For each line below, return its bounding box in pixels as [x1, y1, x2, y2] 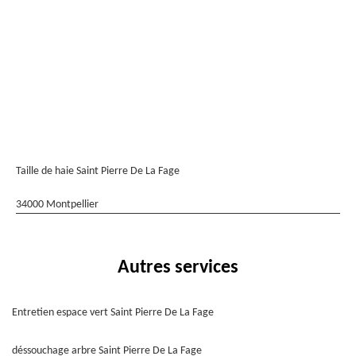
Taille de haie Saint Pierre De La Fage [16, 165, 180, 177]
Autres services [118, 258, 238, 277]
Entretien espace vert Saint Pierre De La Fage [12, 307, 214, 319]
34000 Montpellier [16, 199, 99, 211]
